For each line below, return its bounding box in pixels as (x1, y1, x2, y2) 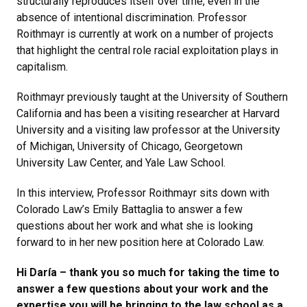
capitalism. (16, 60, 71, 73)
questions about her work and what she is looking (16, 219, 253, 232)
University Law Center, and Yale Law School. (16, 156, 231, 169)
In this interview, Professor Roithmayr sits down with (16, 186, 269, 199)
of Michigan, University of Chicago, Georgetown (16, 139, 243, 153)
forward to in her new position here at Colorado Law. (16, 235, 270, 249)
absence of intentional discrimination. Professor (16, 10, 247, 24)
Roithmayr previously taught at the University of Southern (16, 90, 288, 103)
